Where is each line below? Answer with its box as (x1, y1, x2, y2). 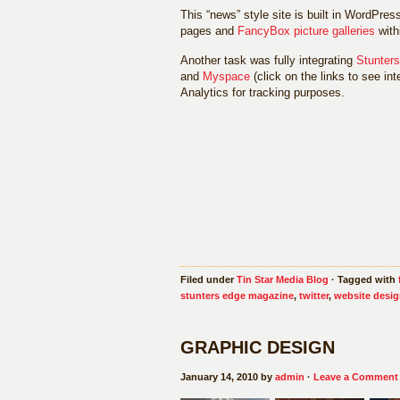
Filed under (180, 274, 237, 285)
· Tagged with (329, 274, 398, 285)
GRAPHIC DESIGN (180, 337, 335, 357)
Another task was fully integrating (180, 54, 356, 67)
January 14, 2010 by (180, 371, 275, 382)
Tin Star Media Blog (237, 274, 329, 285)
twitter (299, 290, 329, 301)
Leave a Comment (313, 371, 398, 382)
